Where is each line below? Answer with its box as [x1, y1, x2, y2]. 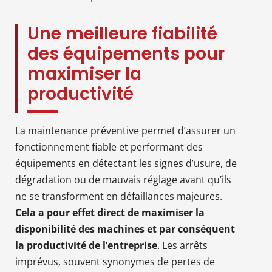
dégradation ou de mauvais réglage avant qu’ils [15, 172, 231, 186]
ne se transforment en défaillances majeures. [15, 189, 222, 203]
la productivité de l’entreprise [15, 238, 157, 252]
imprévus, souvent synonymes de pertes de [15, 254, 215, 268]
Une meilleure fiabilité [27, 21, 217, 46]
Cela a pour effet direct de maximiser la [15, 205, 205, 219]
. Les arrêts [157, 238, 208, 252]
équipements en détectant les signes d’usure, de [15, 156, 237, 170]
